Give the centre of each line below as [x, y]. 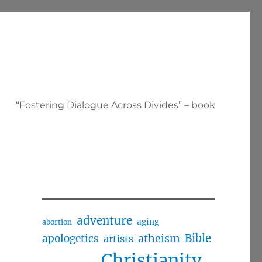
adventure [104, 221]
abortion [57, 222]
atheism [159, 239]
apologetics [70, 239]
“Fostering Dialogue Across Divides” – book [115, 105]
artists [118, 239]
